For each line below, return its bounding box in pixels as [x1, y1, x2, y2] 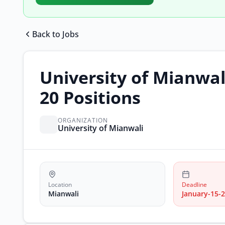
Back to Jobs [32, 29, 79, 40]
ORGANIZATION [58, 116, 108, 125]
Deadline [182, 180, 207, 189]
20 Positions [40, 86, 141, 109]
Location [48, 180, 72, 189]
